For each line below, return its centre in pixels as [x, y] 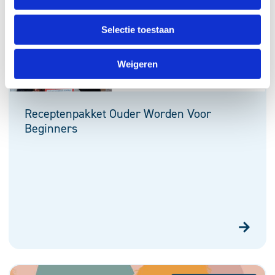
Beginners [51, 129]
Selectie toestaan [137, 29]
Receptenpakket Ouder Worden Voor [118, 114]
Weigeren [137, 64]
